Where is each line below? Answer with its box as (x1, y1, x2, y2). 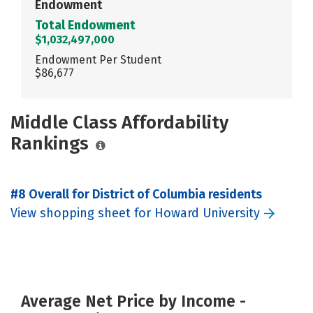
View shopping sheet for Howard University (10, 205, 260, 221)
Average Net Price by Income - (21, 291, 246, 311)
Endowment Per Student (35, 52, 161, 66)
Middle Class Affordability (10, 111, 228, 133)
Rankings (10, 132, 89, 154)
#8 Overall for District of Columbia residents (10, 186, 262, 202)
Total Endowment (35, 17, 136, 33)
